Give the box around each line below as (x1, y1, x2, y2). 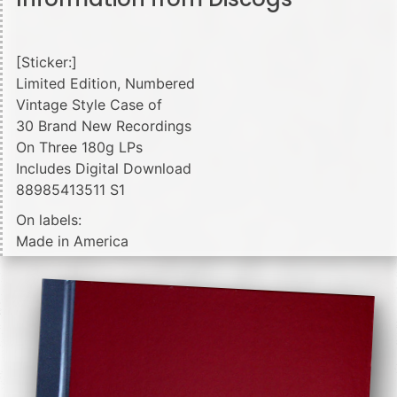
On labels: (16, 210, 82, 229)
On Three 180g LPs (16, 137, 143, 156)
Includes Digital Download (16, 159, 191, 177)
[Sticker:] (16, 52, 77, 71)
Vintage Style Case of (16, 95, 162, 113)
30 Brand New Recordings (16, 116, 191, 135)
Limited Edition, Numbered (16, 74, 195, 92)
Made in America (16, 231, 128, 250)
